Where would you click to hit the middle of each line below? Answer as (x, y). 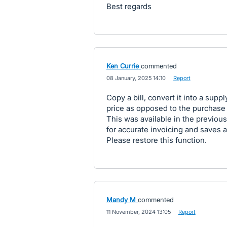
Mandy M (121, 200)
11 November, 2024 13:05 (138, 212)
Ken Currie (122, 66)
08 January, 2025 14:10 (136, 78)
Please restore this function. (156, 140)
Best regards (129, 6)
